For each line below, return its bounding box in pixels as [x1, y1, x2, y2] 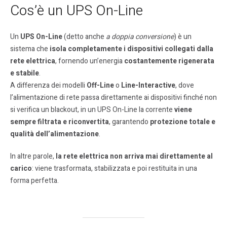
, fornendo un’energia [55, 56, 124, 67]
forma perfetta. [10, 175, 59, 186]
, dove [175, 80, 194, 91]
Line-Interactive [121, 80, 175, 91]
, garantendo [109, 117, 150, 128]
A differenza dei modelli [10, 80, 87, 91]
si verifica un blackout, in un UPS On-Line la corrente [10, 104, 174, 116]
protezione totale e [150, 117, 215, 128]
